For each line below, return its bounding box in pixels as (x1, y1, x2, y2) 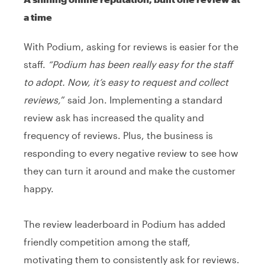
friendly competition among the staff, (24, 235, 190, 247)
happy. (24, 182, 54, 194)
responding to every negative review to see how (24, 147, 238, 159)
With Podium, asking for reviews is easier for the (24, 40, 238, 52)
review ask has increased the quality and (24, 111, 204, 123)
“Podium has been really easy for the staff (48, 58, 232, 70)
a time (24, 11, 52, 22)
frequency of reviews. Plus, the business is (24, 129, 213, 141)
